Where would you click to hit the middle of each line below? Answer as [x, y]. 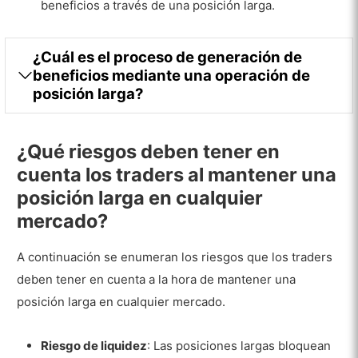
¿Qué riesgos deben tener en [149, 152]
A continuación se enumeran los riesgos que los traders [175, 257]
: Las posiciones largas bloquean [239, 345]
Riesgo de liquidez [94, 345]
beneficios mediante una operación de [172, 75]
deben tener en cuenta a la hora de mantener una [157, 280]
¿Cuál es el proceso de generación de [168, 56]
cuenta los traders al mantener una [177, 175]
